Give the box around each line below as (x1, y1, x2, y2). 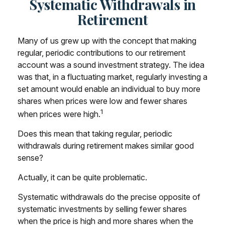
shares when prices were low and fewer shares (18, 96, 187, 106)
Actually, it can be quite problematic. (18, 172, 147, 183)
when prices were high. (18, 109, 100, 120)
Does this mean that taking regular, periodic (18, 129, 172, 139)
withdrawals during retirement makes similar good (18, 141, 194, 151)
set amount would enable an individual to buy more (18, 84, 200, 94)
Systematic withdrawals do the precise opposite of (18, 192, 200, 202)
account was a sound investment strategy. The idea (18, 60, 204, 70)
